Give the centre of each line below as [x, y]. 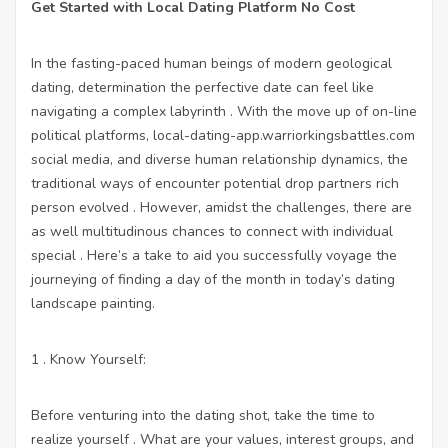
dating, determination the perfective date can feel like [202, 87]
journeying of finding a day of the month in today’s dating [213, 279]
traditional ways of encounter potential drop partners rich [215, 183]
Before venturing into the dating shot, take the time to [203, 415]
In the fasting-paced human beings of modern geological [211, 63]
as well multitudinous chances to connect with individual [212, 231]
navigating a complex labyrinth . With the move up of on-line [224, 111]
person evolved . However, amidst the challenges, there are [221, 207]
